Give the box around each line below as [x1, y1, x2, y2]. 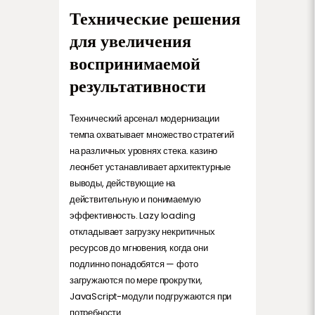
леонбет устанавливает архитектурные [70, 160, 231, 174]
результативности [70, 75, 206, 96]
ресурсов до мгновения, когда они [70, 240, 208, 255]
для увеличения [70, 30, 191, 51]
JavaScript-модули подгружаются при [70, 289, 232, 303]
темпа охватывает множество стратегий [70, 127, 234, 141]
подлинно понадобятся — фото [70, 257, 198, 271]
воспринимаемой [70, 53, 200, 74]
